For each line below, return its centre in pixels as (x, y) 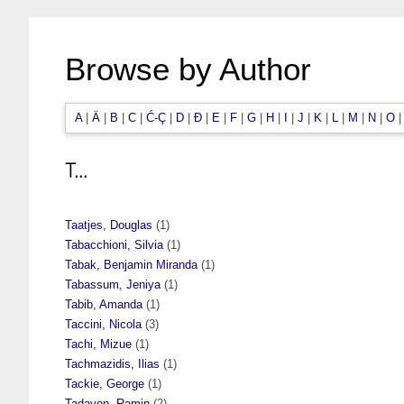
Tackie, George (105, 383)
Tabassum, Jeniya (113, 284)
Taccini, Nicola (103, 324)
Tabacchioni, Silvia (114, 244)
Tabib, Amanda (104, 304)
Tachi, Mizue (98, 344)
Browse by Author (188, 69)
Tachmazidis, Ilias (112, 363)
